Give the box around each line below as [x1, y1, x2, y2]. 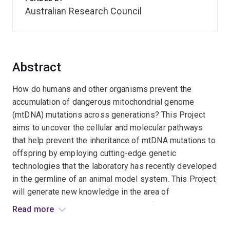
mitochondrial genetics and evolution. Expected [12, 200, 185, 209]
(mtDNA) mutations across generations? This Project [12, 110, 206, 120]
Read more [12, 204, 54, 214]
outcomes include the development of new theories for [12, 213, 214, 222]
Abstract [12, 60, 62, 74]
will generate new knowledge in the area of [12, 187, 169, 197]
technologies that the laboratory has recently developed [12, 161, 217, 171]
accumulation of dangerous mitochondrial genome [12, 97, 195, 107]
